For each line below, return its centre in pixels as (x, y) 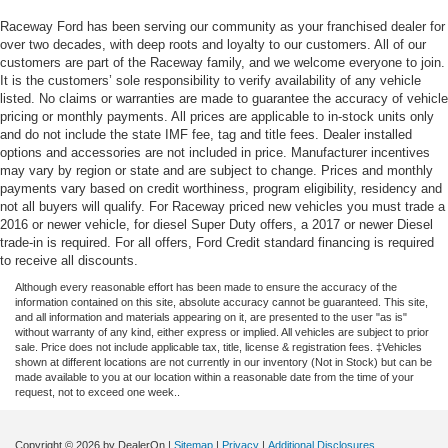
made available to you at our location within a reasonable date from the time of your (214, 377)
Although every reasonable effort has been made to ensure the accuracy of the (206, 287)
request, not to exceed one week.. (97, 392)
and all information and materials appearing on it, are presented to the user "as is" (211, 317)
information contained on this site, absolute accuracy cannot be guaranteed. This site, (221, 302)
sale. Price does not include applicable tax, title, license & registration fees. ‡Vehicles (218, 347)
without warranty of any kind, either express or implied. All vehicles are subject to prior (222, 332)
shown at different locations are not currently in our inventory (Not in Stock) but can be (223, 362)
